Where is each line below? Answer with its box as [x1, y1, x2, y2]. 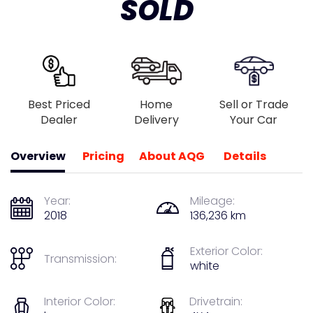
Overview [10, 148, 66, 165]
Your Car [230, 112, 278, 129]
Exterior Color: [190, 243, 263, 260]
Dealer [41, 112, 78, 129]
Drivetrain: [189, 293, 242, 310]
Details [224, 148, 267, 165]
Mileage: [190, 193, 235, 210]
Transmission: [44, 250, 117, 267]
